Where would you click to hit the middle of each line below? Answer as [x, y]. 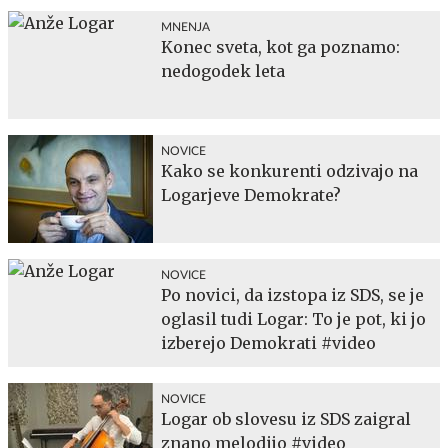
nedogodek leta [223, 71]
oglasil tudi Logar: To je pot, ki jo [293, 319]
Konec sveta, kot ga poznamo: [280, 47]
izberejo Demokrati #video [268, 343]
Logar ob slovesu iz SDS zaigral [286, 419]
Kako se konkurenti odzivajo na [289, 171]
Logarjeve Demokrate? [251, 195]
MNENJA [185, 27]
